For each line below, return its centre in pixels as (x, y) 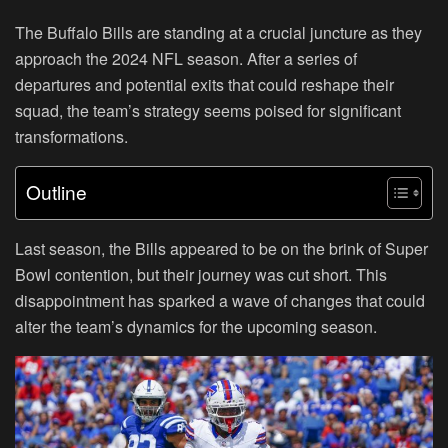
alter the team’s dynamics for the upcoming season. (196, 326)
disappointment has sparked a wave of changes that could (220, 300)
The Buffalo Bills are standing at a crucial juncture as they (218, 32)
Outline (56, 192)
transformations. (71, 136)
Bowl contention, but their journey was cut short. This (201, 274)
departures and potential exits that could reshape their (204, 84)
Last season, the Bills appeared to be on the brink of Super (221, 248)
